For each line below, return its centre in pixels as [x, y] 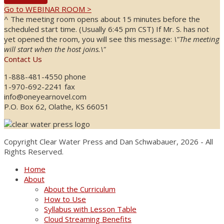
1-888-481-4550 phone [45, 76]
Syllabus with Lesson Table [90, 209]
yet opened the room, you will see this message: [89, 39]
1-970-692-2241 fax [39, 86]
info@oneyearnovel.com [45, 96]
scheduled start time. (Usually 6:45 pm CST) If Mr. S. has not [106, 29]
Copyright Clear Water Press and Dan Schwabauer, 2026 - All [108, 141]
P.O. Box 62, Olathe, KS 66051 [56, 106]
